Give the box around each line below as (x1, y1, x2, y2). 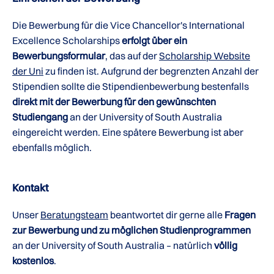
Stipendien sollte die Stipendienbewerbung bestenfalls (12, 80, 249, 92)
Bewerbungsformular (12, 50, 105, 62)
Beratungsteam (40, 209, 108, 221)
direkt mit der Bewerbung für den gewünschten (12, 95, 216, 108)
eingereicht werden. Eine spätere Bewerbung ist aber (12, 126, 243, 138)
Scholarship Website (159, 50, 250, 62)
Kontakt (12, 181, 48, 194)
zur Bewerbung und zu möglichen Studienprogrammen (12, 224, 251, 236)
